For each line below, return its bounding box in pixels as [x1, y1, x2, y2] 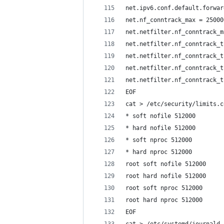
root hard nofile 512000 [125, 172, 206, 179]
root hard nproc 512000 [125, 196, 202, 203]
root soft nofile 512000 [125, 160, 206, 167]
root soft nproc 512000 [125, 184, 202, 191]
